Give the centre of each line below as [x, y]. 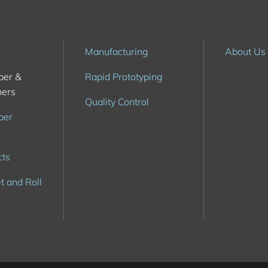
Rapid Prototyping [124, 77]
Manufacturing [117, 51]
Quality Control [117, 102]
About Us [245, 51]
